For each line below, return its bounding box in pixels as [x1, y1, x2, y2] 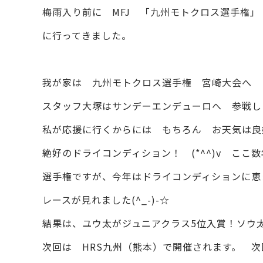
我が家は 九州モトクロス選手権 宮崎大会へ [42, 75, 262, 89]
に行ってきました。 [42, 28, 131, 42]
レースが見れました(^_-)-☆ [42, 193, 190, 207]
